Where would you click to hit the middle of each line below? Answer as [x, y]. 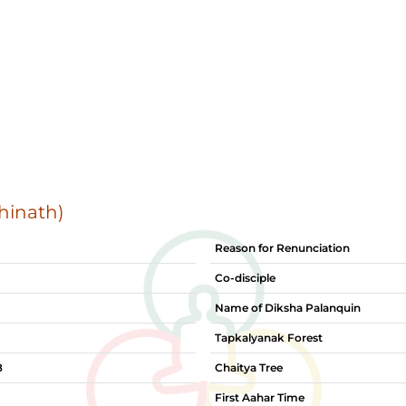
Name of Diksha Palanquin [288, 308]
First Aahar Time [260, 397]
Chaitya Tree [249, 367]
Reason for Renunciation [282, 248]
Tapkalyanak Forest [269, 338]
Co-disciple [245, 278]
